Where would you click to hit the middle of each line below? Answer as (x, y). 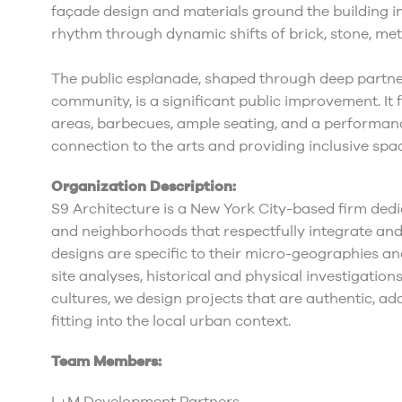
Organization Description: (144, 187)
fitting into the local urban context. (171, 322)
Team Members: (106, 362)
